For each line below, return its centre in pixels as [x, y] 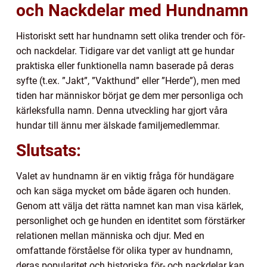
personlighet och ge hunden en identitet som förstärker [131, 221]
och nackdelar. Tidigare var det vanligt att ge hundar [125, 51]
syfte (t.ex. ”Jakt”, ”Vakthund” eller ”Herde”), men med [128, 81]
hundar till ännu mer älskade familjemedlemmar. [118, 126]
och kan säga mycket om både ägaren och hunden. [123, 191]
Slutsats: [49, 151]
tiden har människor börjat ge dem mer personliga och [130, 96]
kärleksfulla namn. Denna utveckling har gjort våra [122, 111]
